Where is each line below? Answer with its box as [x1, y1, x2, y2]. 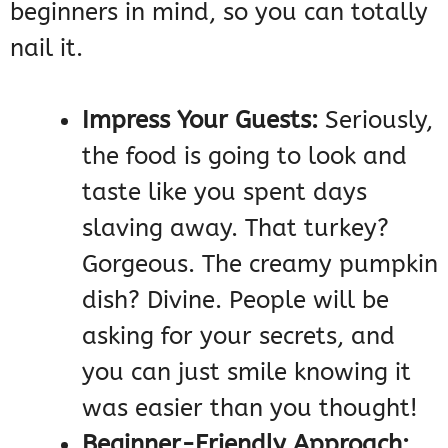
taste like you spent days [82, 178, 367, 207]
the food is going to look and [82, 142, 407, 171]
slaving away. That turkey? [82, 214, 389, 243]
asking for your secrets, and [82, 322, 395, 351]
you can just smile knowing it [82, 358, 411, 387]
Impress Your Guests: [82, 106, 318, 135]
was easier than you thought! [82, 394, 418, 423]
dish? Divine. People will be [82, 286, 389, 315]
